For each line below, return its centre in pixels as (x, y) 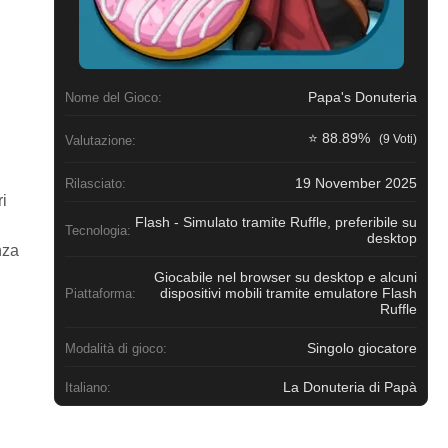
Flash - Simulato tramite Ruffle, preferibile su (276, 222)
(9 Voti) (398, 139)
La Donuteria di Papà (350, 387)
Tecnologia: (98, 230)
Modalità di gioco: (116, 348)
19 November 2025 (356, 183)
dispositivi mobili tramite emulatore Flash (288, 293)
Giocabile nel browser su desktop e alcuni (285, 277)
